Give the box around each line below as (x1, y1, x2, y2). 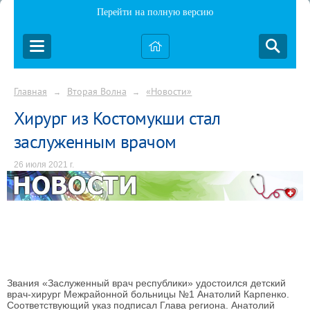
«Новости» (146, 84, 192, 98)
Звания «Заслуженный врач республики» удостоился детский (7, 277, 286, 289)
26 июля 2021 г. (14, 159, 74, 170)
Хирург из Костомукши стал (14, 106, 221, 129)
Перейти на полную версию (97, 7, 213, 17)
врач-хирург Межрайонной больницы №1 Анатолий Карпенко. (7, 288, 289, 300)
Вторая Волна (66, 84, 127, 98)
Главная (14, 84, 47, 98)
